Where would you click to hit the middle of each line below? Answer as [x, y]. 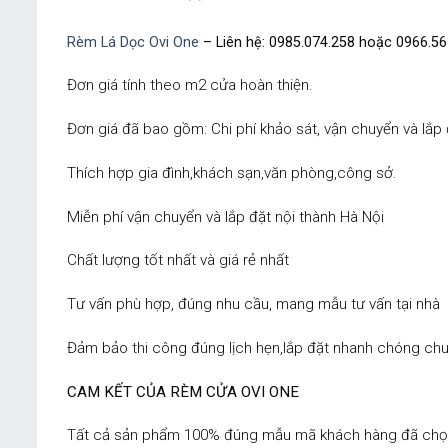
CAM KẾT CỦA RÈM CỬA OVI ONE [183, 391]
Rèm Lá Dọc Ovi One [133, 42]
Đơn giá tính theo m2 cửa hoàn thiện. [190, 85]
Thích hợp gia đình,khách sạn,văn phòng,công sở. [232, 172]
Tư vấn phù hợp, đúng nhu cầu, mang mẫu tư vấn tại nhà [253, 304]
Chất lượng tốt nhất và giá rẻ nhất [178, 260]
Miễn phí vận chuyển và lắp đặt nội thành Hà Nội [225, 216]
